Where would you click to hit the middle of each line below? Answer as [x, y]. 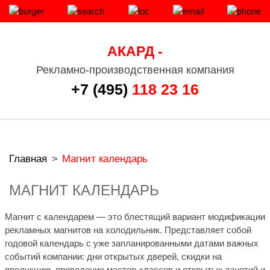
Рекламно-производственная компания [135, 70]
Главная [28, 159]
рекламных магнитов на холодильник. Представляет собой [128, 230]
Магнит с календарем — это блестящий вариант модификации [135, 216]
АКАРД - [135, 51]
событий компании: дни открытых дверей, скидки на [113, 256]
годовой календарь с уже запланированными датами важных [131, 243]
